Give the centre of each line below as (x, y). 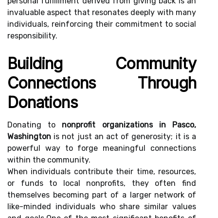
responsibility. (32, 36)
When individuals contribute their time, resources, (102, 172)
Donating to (35, 125)
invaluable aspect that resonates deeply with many (102, 12)
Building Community (102, 64)
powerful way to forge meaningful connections (102, 148)
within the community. (49, 160)
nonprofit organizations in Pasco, (129, 125)
